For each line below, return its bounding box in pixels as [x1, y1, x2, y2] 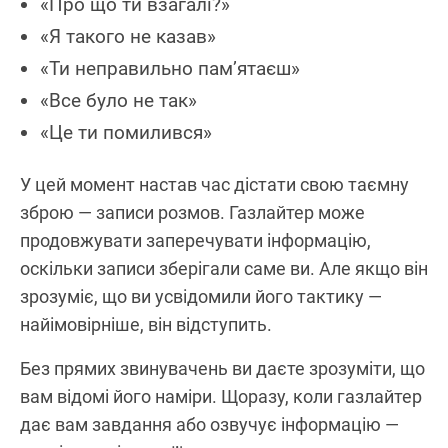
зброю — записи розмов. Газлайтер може [20, 201, 365, 223]
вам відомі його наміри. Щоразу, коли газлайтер [20, 385, 422, 407]
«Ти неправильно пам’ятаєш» [40, 56, 300, 80]
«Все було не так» [40, 88, 197, 112]
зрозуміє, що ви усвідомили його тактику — [20, 285, 382, 307]
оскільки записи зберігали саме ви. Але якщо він [20, 257, 428, 279]
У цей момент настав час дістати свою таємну [20, 173, 409, 195]
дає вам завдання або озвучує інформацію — [20, 413, 399, 435]
